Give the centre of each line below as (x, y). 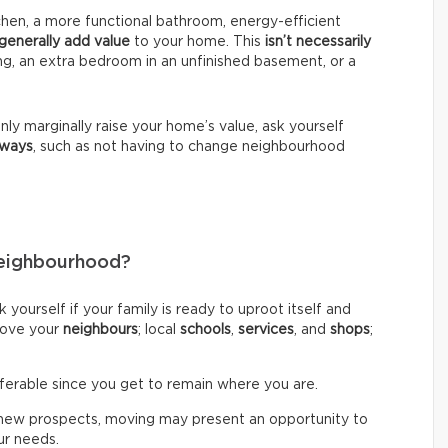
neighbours (100, 330)
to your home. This (197, 42)
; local (159, 330)
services (266, 330)
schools (205, 330)
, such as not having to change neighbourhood (189, 147)
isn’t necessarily (318, 42)
